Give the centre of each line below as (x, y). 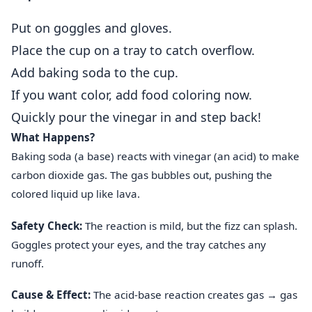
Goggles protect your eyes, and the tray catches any (139, 244)
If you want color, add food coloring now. (132, 95)
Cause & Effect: (51, 294)
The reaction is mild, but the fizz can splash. (190, 225)
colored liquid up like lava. (76, 194)
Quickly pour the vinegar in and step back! (136, 117)
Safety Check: (47, 225)
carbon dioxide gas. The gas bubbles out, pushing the (142, 175)
